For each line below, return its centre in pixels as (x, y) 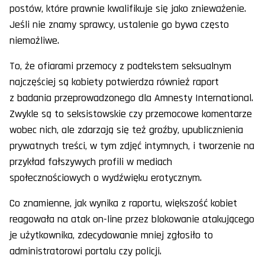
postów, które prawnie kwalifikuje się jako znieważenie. (128, 9)
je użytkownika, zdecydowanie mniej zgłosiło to (111, 235)
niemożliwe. (34, 41)
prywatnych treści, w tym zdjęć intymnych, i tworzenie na (132, 146)
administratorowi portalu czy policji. (85, 251)
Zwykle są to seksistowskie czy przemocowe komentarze (131, 114)
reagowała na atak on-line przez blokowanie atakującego (132, 219)
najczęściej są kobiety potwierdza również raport (114, 82)
